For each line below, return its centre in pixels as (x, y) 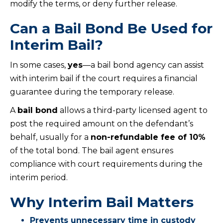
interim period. (39, 178)
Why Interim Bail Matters (102, 202)
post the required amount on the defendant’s (102, 124)
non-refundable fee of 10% (148, 137)
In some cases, (39, 65)
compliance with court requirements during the (106, 164)
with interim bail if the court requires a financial (104, 79)
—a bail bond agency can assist (143, 65)
